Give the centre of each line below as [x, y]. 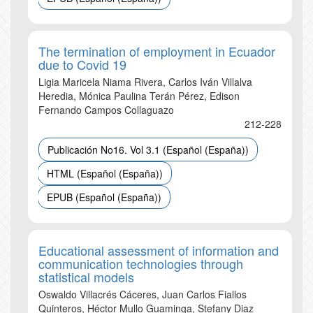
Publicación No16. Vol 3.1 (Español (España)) [148, 150]
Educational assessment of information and [159, 250]
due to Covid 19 [82, 64]
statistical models [86, 277]
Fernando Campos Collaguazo [106, 110]
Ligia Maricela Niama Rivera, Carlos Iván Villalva [145, 82]
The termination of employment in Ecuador [157, 51]
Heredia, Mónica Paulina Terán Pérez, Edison [139, 96]
